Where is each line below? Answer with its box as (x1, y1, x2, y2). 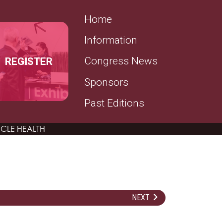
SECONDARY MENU (76, 11, 180, 27)
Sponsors (84, 76, 128, 88)
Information (84, 34, 137, 47)
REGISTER (5, 55, 53, 67)
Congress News (84, 55, 158, 67)
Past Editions (84, 97, 144, 109)
